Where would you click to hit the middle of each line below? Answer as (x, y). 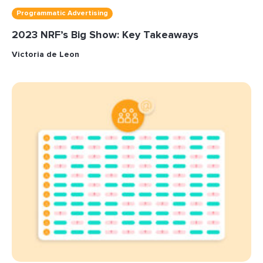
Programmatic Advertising (62, 13)
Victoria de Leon (45, 54)
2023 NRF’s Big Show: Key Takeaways (105, 35)
